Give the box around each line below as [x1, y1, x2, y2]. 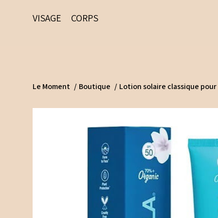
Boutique [79, 81, 111, 92]
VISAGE [33, 11, 62, 24]
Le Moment [33, 81, 71, 92]
